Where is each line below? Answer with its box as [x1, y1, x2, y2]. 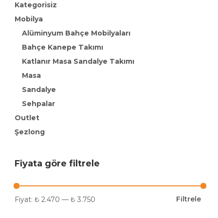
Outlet [15, 113, 39, 122]
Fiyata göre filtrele [15, 158, 100, 169]
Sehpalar [22, 99, 55, 108]
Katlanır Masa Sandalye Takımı [22, 57, 134, 66]
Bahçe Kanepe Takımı [22, 43, 103, 52]
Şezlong [15, 127, 45, 136]
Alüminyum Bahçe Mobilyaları [22, 29, 130, 37]
